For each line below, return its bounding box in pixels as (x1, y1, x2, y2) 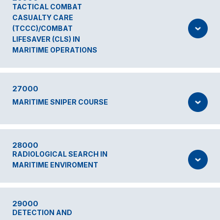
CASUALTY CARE (12, 13, 73, 22)
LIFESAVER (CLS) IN (12, 35, 80, 43)
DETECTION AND (12, 208, 72, 217)
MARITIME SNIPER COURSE (12, 98, 108, 106)
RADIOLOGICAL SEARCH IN (12, 150, 108, 158)
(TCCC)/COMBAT (12, 24, 73, 32)
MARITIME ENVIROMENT (12, 161, 98, 169)
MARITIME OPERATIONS (12, 46, 97, 54)
